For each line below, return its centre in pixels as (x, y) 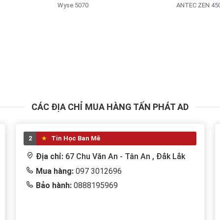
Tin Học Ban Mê (75, 138)
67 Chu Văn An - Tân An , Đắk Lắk (125, 156)
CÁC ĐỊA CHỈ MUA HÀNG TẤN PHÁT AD (110, 107)
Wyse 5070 (74, 5)
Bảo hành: (54, 185)
